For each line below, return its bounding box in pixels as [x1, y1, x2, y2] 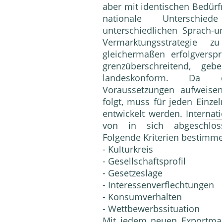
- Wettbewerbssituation [103, 203, 200, 215]
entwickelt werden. [103, 108, 186, 120]
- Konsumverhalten [103, 191, 182, 203]
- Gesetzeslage [103, 167, 163, 179]
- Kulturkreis [103, 143, 153, 156]
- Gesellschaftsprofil [103, 155, 186, 167]
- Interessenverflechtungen [103, 179, 214, 191]
